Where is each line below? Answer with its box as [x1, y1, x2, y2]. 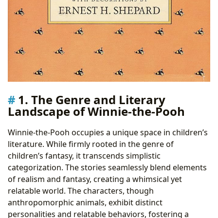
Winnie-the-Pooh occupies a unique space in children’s [8, 127, 208, 138]
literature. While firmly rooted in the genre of [8, 139, 174, 150]
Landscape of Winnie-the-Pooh [8, 103, 185, 119]
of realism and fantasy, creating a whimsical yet [8, 174, 182, 185]
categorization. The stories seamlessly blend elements [8, 162, 207, 173]
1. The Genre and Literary [18, 91, 165, 108]
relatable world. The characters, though [8, 185, 154, 197]
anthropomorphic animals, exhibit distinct [8, 197, 163, 208]
